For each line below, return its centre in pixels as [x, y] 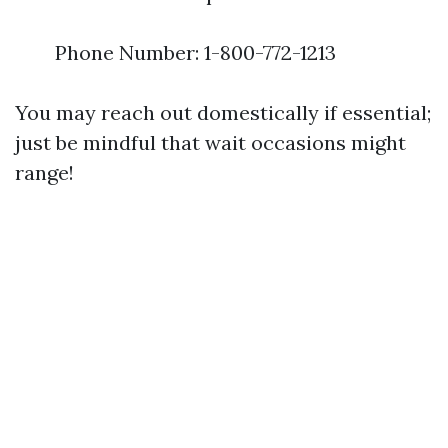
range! [44, 172]
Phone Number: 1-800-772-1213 [195, 52]
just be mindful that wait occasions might [210, 142]
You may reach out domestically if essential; [223, 112]
